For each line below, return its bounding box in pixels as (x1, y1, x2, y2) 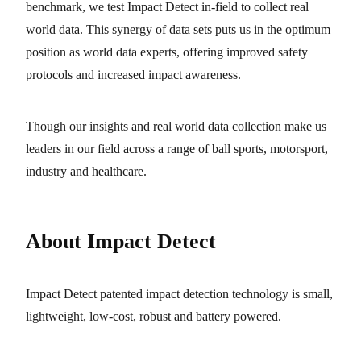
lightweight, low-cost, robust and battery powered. (26, 309, 281, 323)
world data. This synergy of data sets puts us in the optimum (26, 23, 330, 37)
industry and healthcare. (26, 164, 147, 179)
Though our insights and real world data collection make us (26, 119, 326, 134)
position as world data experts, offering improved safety (26, 45, 308, 60)
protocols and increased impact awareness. (26, 68, 241, 82)
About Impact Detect (26, 230, 216, 254)
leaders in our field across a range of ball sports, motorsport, (26, 142, 328, 156)
